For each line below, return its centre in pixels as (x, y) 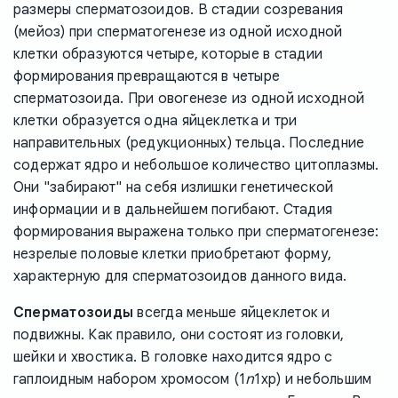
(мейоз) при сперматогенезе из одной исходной (178, 32)
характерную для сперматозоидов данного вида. (180, 277)
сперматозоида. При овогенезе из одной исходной (189, 99)
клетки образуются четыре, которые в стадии (168, 55)
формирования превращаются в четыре (147, 77)
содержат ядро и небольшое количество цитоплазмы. (196, 166)
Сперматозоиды (74, 313)
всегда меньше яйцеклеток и (232, 313)
